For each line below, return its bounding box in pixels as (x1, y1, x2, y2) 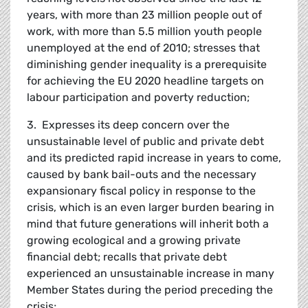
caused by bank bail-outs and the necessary (27, 168, 256, 181)
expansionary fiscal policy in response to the (27, 184, 256, 198)
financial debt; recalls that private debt (27, 250, 227, 264)
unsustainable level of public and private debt (27, 135, 264, 148)
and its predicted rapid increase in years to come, (27, 151, 281, 165)
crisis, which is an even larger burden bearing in (27, 201, 274, 214)
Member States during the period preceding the (27, 283, 273, 297)
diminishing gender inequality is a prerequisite (27, 58, 267, 71)
